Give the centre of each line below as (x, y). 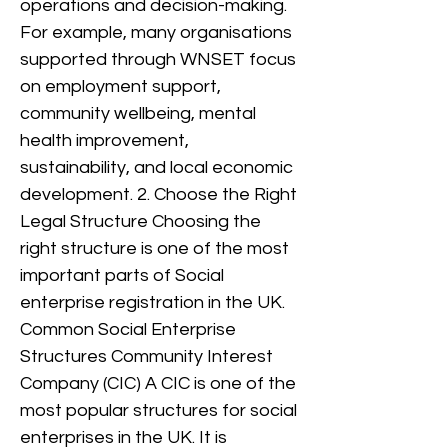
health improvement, (104, 140)
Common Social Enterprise (128, 329)
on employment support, (120, 86)
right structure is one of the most (154, 248)
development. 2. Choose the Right (158, 194)
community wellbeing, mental (138, 113)
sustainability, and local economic (156, 167)
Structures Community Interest (146, 356)
